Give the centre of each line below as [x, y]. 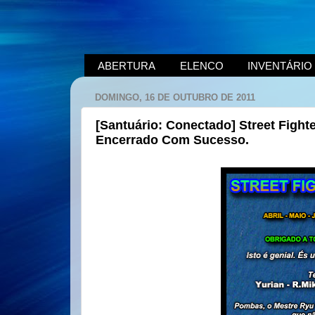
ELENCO [201, 65]
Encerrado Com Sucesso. [172, 140]
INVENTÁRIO [280, 65]
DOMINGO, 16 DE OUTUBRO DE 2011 [175, 97]
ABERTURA [126, 65]
